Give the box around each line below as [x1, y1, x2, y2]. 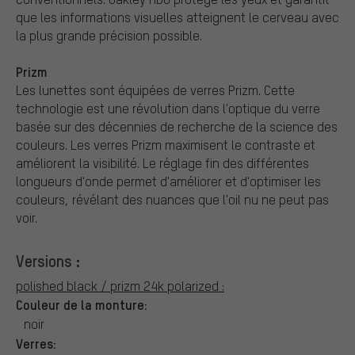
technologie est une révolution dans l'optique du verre [16, 99, 320, 116]
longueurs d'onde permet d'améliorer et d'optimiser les [16, 172, 321, 189]
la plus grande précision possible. [16, 26, 202, 44]
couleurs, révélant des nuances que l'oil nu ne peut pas [16, 190, 329, 208]
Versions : [16, 250, 80, 271]
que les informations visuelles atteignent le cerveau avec [16, 8, 339, 25]
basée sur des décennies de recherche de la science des [16, 117, 338, 135]
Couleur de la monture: [16, 295, 147, 313]
